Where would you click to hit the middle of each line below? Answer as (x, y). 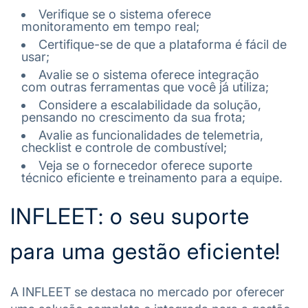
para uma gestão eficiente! (146, 251)
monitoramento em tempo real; (110, 26)
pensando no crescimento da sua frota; (133, 117)
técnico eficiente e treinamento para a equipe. (152, 177)
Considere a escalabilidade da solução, (150, 104)
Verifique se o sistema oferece (125, 14)
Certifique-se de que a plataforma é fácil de (163, 44)
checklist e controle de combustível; (124, 147)
